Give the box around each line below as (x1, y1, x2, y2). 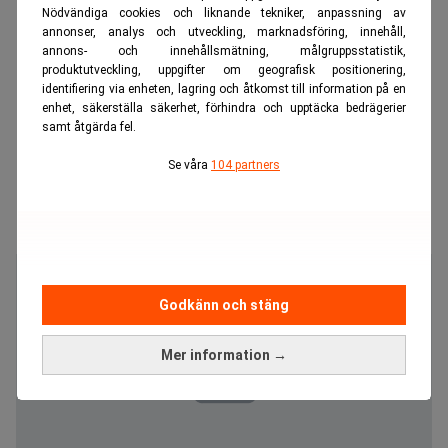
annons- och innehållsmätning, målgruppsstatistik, (42, 44, 406, 59)
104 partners (211, 158, 280, 173)
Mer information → (161, 346, 287, 363)
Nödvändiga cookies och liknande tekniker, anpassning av (42, 6, 406, 21)
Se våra (168, 158, 211, 173)
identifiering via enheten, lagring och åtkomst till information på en (42, 82, 406, 97)
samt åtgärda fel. (42, 120, 136, 135)
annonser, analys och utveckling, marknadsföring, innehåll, (42, 25, 406, 40)
